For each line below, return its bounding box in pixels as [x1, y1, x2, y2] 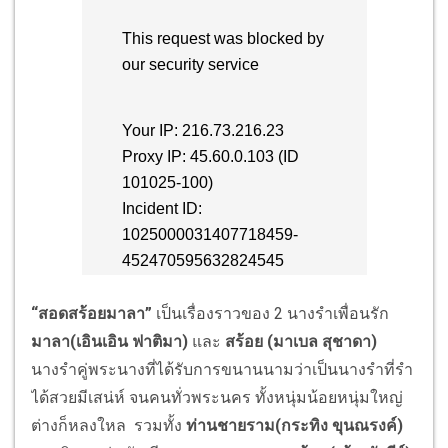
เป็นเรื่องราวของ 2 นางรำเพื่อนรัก [152, 304, 389, 324]
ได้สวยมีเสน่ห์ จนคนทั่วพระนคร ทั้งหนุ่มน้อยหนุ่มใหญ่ [31, 388, 403, 408]
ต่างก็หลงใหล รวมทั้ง [31, 416, 186, 436]
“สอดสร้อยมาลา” [31, 304, 152, 324]
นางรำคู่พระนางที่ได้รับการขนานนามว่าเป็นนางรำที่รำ [31, 360, 413, 380]
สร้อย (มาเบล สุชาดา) [225, 332, 377, 352]
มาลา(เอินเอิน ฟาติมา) [31, 332, 188, 352]
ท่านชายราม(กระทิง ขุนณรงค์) [186, 416, 403, 436]
